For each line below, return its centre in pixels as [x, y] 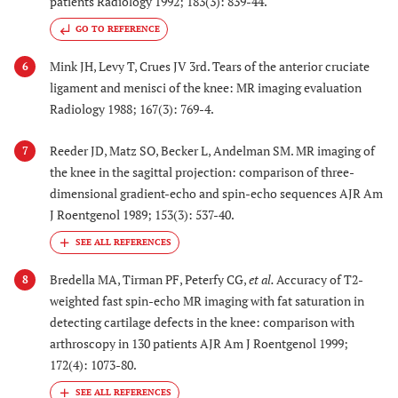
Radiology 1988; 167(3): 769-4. [132, 109]
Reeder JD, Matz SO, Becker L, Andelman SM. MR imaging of [212, 150]
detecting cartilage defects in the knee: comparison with [202, 322]
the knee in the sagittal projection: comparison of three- [202, 171]
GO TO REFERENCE [118, 29]
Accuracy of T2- [320, 279]
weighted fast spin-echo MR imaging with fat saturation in [207, 300]
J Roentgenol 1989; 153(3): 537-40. [142, 214]
